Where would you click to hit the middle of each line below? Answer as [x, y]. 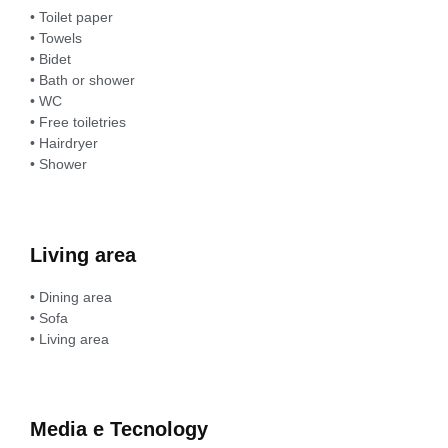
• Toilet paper [71, 17]
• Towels [56, 38]
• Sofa [49, 317]
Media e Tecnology [119, 429]
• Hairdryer [64, 143]
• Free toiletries [78, 122]
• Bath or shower [82, 80]
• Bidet [50, 59]
